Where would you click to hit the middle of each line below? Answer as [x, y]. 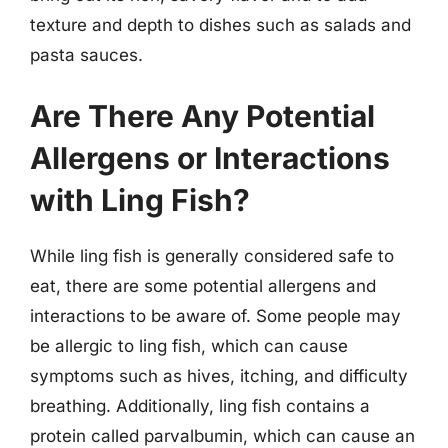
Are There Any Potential [202, 116]
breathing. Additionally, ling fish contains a [200, 406]
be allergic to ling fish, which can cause [189, 346]
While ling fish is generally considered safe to [212, 256]
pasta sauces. [86, 54]
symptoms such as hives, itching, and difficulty [219, 376]
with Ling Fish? [140, 200]
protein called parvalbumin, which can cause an [222, 436]
